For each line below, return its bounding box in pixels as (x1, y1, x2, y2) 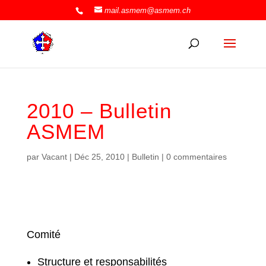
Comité (26, 229, 61, 240)
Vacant (41, 152, 67, 161)
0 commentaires (166, 152, 227, 161)
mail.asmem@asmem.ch (104, 5, 191, 15)
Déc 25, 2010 (74, 152, 125, 161)
